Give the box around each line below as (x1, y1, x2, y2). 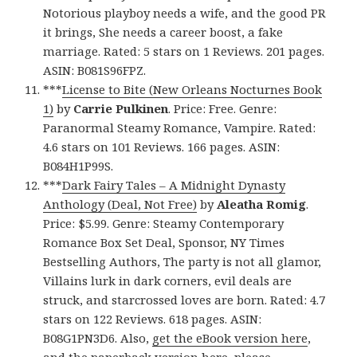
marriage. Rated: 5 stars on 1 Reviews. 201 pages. (43, 43, 325, 60)
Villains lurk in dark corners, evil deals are (43, 273, 292, 289)
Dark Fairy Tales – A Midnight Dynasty (62, 177, 286, 194)
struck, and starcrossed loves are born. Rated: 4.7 (43, 292, 326, 308)
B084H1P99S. (43, 158, 114, 175)
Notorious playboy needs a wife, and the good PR (43, 5, 327, 22)
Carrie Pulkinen (73, 100, 169, 117)
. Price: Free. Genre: (168, 100, 277, 117)
